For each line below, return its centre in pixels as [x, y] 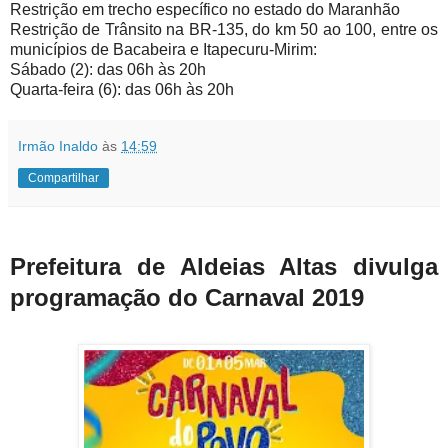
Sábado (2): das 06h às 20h [108, 69]
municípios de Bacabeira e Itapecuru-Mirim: [163, 49]
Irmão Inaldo [58, 146]
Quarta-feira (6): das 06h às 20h [122, 89]
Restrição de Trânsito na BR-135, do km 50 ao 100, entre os [224, 29]
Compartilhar [63, 178]
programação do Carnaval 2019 [187, 297]
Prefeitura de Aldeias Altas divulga [224, 266]
